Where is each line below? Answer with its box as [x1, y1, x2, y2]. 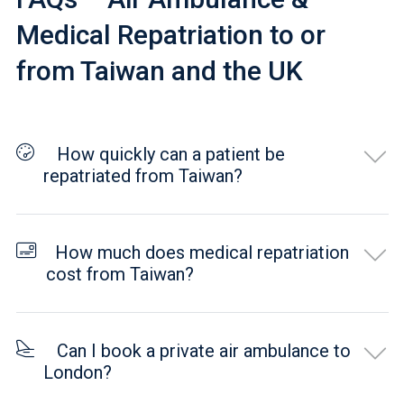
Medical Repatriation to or [15, 18, 326, 50]
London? [42, 361, 112, 383]
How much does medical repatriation [45, 241, 349, 263]
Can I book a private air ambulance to [42, 339, 351, 362]
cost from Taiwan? [45, 262, 194, 285]
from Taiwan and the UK [15, 54, 303, 87]
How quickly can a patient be [42, 142, 285, 165]
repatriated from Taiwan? [42, 164, 243, 187]
